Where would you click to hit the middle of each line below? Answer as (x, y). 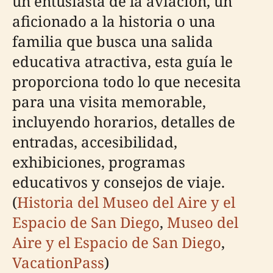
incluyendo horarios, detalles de (124, 121)
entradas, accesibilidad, (95, 141)
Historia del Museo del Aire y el (126, 202)
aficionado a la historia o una (114, 21)
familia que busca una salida (113, 41)
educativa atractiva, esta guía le (122, 61)
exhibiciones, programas (99, 161)
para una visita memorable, (109, 101)
